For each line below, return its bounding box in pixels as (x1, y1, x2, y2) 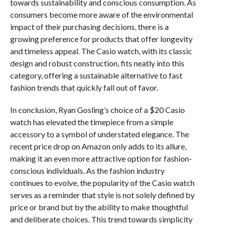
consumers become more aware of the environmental (10, 10, 193, 19)
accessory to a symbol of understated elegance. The (10, 129, 189, 139)
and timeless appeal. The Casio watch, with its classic (10, 46, 192, 56)
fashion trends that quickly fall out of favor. (10, 83, 158, 92)
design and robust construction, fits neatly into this (10, 58, 184, 68)
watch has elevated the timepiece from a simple (10, 117, 173, 127)
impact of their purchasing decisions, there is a (10, 22, 169, 31)
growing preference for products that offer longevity (10, 34, 193, 44)
